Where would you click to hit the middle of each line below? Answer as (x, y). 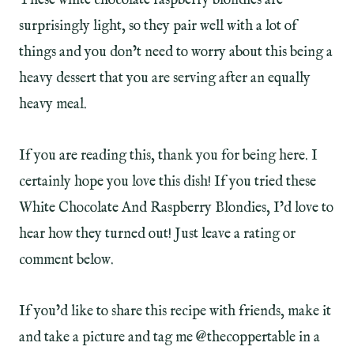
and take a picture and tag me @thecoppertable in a (169, 338)
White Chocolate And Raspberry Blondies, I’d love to (176, 209)
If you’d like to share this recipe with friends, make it (175, 312)
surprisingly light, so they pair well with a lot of (158, 27)
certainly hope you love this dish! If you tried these (168, 183)
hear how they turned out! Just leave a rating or (157, 235)
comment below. (68, 261)
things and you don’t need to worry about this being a (176, 53)
